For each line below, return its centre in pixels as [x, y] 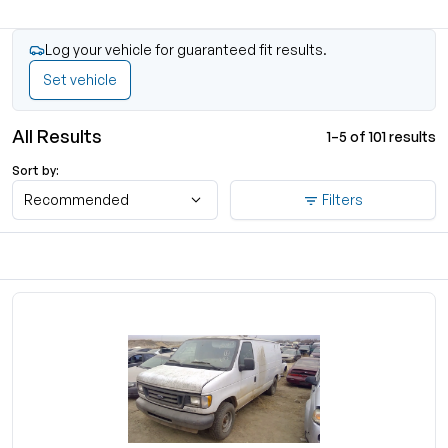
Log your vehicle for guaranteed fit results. [186, 49]
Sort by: [35, 170]
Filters [342, 199]
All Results [57, 136]
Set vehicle [80, 79]
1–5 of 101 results [381, 136]
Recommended [76, 199]
